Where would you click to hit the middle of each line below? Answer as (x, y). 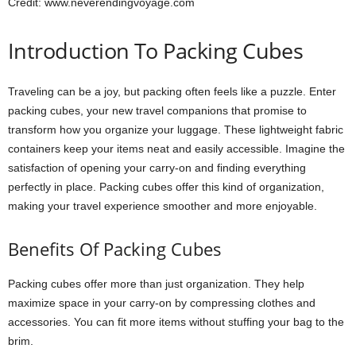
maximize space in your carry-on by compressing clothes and (162, 302)
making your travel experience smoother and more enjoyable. (163, 205)
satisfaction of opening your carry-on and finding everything (157, 167)
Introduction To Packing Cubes (156, 50)
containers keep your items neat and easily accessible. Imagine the (176, 148)
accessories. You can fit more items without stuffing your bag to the (176, 321)
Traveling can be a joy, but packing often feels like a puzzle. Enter (172, 91)
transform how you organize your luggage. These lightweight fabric (176, 129)
